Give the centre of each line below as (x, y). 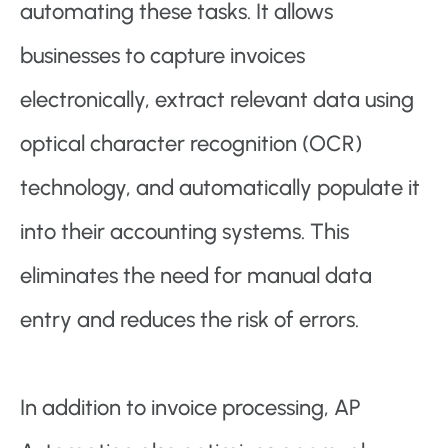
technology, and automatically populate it (220, 188)
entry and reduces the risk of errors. (189, 320)
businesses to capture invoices (162, 56)
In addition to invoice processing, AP (190, 408)
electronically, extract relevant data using (217, 100)
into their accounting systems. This (184, 232)
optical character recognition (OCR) (191, 144)
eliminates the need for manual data (196, 276)
